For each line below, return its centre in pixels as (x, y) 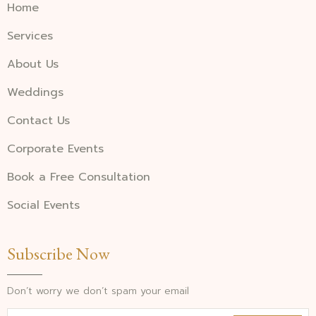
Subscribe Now (59, 254)
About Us (33, 64)
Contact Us (38, 120)
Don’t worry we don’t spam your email (98, 291)
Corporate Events (55, 148)
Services (30, 36)
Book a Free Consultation (79, 177)
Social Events (43, 205)
